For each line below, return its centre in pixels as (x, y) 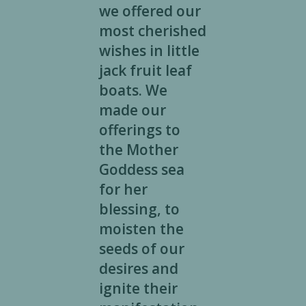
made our (132, 110)
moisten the (141, 229)
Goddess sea (141, 170)
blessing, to (139, 209)
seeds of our (141, 249)
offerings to (139, 130)
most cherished (152, 31)
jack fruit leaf (145, 71)
